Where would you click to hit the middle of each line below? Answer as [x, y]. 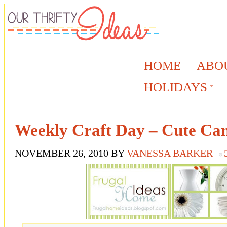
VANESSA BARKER [170, 153]
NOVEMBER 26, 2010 [62, 153]
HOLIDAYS [176, 87]
